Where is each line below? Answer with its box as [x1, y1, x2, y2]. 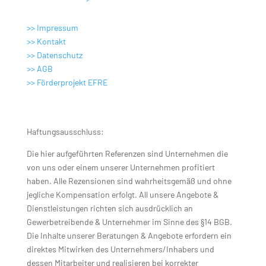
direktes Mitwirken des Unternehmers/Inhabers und [26, 243, 214, 254]
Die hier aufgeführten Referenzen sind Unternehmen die [26, 148, 228, 159]
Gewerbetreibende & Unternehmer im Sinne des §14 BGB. [26, 216, 232, 227]
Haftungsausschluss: [26, 126, 104, 137]
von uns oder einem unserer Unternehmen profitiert [26, 161, 215, 172]
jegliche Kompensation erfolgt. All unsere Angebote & [26, 189, 218, 199]
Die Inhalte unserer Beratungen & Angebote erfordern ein [26, 230, 232, 240]
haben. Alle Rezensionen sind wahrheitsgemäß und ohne [26, 175, 232, 186]
